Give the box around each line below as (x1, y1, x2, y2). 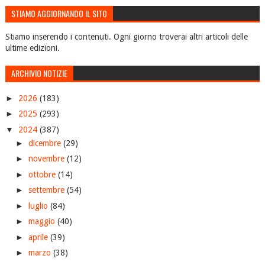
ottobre (28, 169, 58, 179)
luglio (28, 201, 50, 211)
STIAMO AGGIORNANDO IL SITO (11, 7, 107, 20)
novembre (28, 154, 67, 164)
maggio (28, 216, 57, 227)
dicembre (28, 138, 63, 148)
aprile (28, 232, 50, 242)
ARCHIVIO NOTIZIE (11, 67, 67, 80)
